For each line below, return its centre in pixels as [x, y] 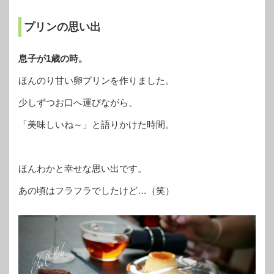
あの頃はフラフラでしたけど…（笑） [101, 190]
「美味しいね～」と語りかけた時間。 [96, 124]
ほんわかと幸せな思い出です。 [83, 168]
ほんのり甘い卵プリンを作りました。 [96, 80]
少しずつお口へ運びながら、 [78, 102]
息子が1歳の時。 [53, 58]
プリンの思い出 [62, 27]
